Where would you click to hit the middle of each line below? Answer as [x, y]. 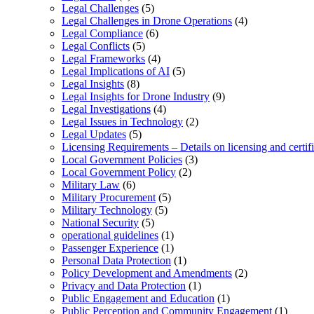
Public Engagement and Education [138, 299]
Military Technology [107, 210]
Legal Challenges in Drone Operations [147, 21]
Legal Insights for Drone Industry [136, 97]
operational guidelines [110, 235]
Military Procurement [109, 198]
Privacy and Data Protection [124, 286]
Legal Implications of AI [116, 71]
